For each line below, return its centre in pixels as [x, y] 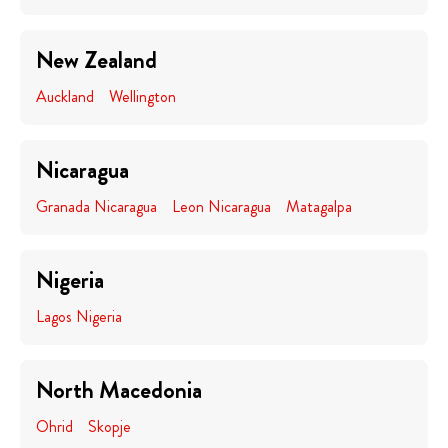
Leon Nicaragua [221, 206]
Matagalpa [319, 206]
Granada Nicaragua [96, 206]
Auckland [65, 96]
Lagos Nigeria [79, 316]
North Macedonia [119, 390]
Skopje [109, 426]
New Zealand [96, 60]
